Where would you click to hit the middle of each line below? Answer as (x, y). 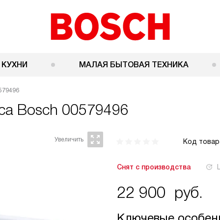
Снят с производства (154, 167)
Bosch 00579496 (73, 110)
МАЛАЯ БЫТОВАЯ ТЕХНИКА (134, 65)
